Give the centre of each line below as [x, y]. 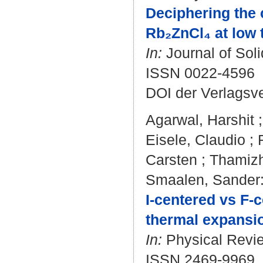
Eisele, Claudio [195, 140]
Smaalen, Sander [203, 180]
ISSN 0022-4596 [200, 73]
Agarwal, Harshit [200, 120]
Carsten [171, 160]
